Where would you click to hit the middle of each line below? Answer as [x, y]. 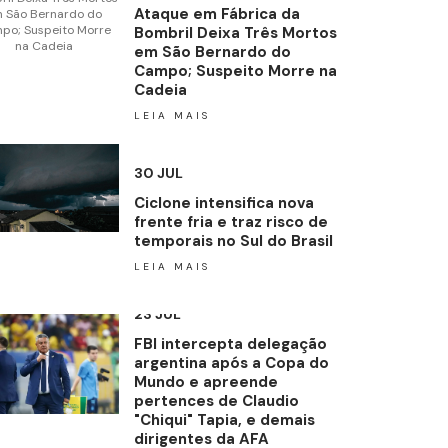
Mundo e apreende [205, 382]
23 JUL [157, 314]
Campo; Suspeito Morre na [235, 70]
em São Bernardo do [212, 51]
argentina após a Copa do [231, 363]
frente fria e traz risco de [230, 221]
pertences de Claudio [216, 401]
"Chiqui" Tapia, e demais [224, 420]
